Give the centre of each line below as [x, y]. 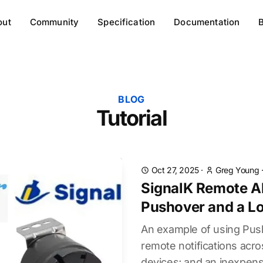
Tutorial [131, 118]
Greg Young [237, 170]
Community [54, 22]
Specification [127, 22]
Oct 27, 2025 [175, 170]
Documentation [207, 22]
